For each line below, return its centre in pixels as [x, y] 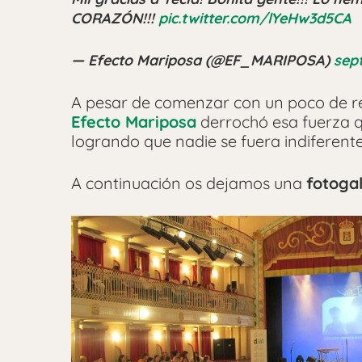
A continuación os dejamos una [189, 183]
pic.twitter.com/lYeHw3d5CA [255, 18]
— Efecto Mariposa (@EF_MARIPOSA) [202, 60]
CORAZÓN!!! [115, 18]
